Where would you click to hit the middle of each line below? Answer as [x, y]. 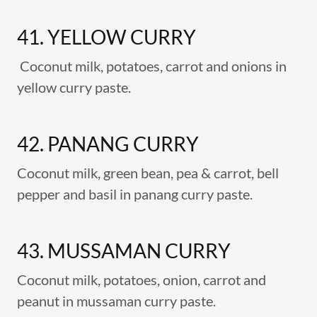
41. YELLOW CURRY [106, 37]
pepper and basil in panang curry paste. [135, 194]
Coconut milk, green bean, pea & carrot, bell [148, 173]
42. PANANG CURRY [108, 144]
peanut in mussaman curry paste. [116, 301]
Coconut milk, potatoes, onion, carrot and [142, 279]
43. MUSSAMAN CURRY [124, 250]
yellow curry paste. [74, 87]
